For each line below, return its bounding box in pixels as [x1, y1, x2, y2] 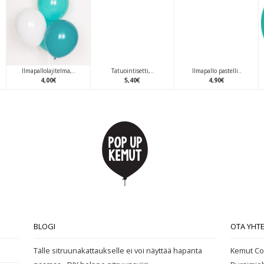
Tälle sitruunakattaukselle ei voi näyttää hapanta [34, 245, 203, 256]
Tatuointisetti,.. [111, 67, 154, 75]
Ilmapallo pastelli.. [192, 67, 242, 75]
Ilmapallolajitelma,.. [21, 67, 75, 75]
